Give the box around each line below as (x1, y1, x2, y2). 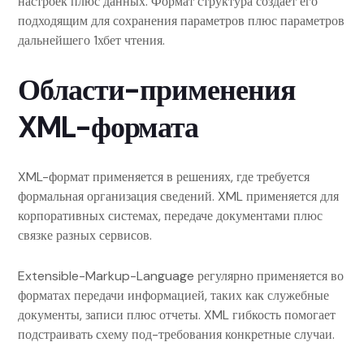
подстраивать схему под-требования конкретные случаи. (18, 326, 335, 343)
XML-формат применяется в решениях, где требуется (18, 168, 310, 185)
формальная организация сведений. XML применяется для (18, 188, 339, 205)
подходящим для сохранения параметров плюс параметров (18, 12, 344, 29)
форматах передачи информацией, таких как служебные (18, 287, 329, 304)
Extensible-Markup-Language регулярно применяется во (18, 267, 344, 284)
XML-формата (18, 108, 199, 146)
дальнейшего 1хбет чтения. (18, 32, 165, 49)
